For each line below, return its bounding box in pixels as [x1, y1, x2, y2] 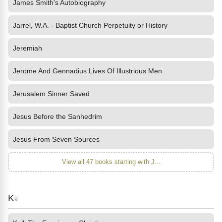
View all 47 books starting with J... [61, 158, 161, 166]
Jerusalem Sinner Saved [13, 90, 90, 98]
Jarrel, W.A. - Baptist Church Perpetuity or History [13, 21, 167, 29]
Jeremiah [13, 44, 42, 52]
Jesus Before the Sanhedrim [13, 112, 102, 120]
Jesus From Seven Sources [13, 135, 100, 143]
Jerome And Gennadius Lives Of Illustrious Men [13, 67, 162, 75]
